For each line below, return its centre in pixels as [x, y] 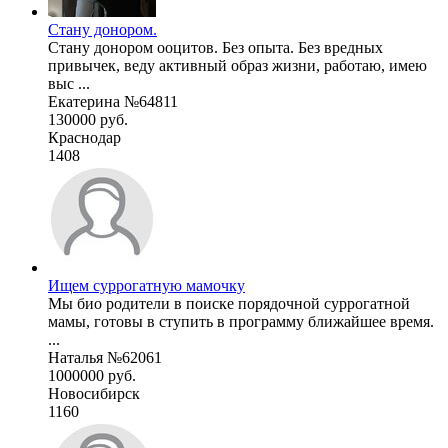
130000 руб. [88, 119]
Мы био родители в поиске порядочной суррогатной [229, 303]
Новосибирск [94, 393]
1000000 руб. [92, 375]
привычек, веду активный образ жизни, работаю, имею [237, 65]
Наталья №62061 [105, 357]
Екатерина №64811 [113, 101]
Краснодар [84, 137]
